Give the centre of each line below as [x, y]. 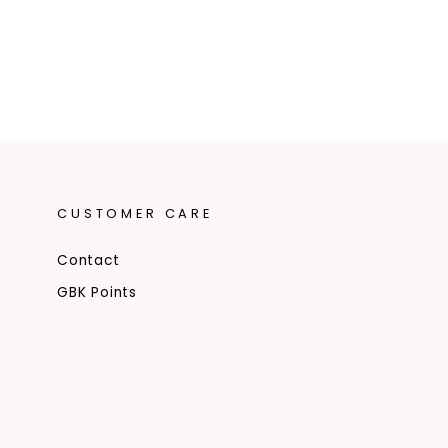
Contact [88, 261]
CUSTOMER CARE [135, 214]
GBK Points [97, 293]
